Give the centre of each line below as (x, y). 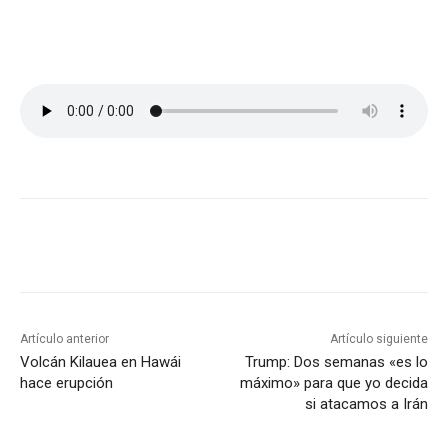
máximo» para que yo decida (333, 383)
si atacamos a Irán (366, 404)
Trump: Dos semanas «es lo (336, 362)
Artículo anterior (64, 339)
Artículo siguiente (378, 339)
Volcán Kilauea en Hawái (100, 362)
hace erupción (66, 383)
